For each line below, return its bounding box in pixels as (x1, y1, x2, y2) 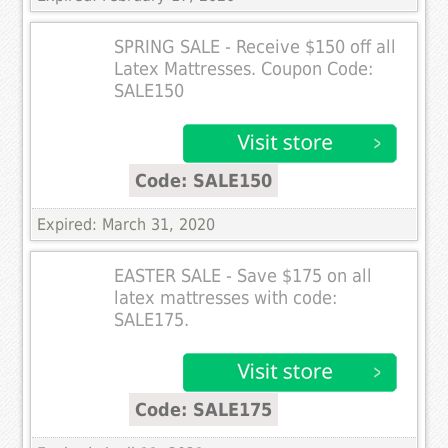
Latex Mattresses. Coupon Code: (114, 58, 374, 79)
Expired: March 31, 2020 (37, 214, 216, 234)
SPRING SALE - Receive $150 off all (114, 36, 397, 57)
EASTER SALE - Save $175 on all (114, 265, 373, 286)
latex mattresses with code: (114, 287, 338, 308)
